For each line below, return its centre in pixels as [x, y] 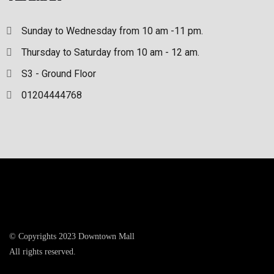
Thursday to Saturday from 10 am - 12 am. [110, 52]
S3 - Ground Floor [59, 74]
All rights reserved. [43, 252]
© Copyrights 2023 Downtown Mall [72, 236]
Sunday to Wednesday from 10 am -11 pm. [112, 31]
